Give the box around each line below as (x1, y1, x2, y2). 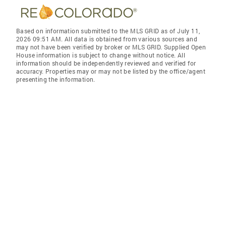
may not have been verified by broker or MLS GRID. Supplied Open (16, 43, 206, 51)
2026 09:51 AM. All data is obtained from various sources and (16, 35, 197, 43)
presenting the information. (16, 75, 95, 83)
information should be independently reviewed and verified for (16, 59, 196, 67)
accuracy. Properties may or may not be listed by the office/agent (16, 67, 205, 75)
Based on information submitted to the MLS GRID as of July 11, (16, 27, 200, 35)
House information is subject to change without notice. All (16, 51, 186, 59)
